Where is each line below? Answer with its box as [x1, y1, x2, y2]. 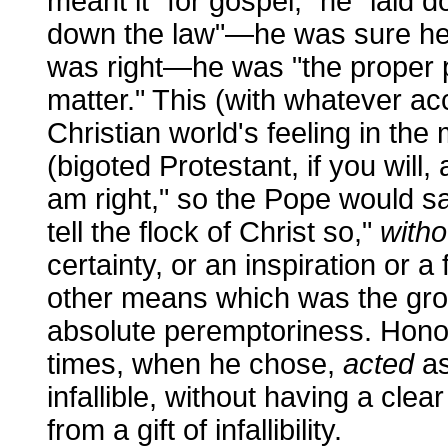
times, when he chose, [47, 347, 343, 380]
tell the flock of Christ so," [47, 215, 380, 248]
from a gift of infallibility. [47, 413, 342, 446]
